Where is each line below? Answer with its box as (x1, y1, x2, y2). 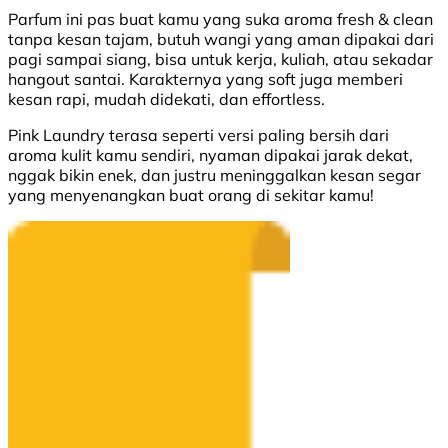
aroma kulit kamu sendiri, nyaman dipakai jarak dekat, (8, 144, 413, 165)
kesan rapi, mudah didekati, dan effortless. (8, 88, 325, 109)
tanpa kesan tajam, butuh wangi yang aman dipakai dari (8, 28, 434, 49)
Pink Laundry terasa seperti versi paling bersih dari (8, 124, 389, 145)
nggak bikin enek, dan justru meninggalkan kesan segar (8, 164, 421, 185)
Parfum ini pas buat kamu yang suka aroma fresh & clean (8, 8, 433, 29)
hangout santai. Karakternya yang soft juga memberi (8, 68, 403, 89)
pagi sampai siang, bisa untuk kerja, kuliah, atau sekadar (8, 48, 433, 69)
